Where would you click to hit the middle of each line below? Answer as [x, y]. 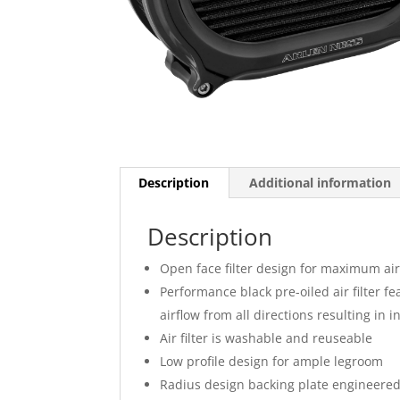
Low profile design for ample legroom [272, 361]
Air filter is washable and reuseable [267, 337]
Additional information [321, 182]
